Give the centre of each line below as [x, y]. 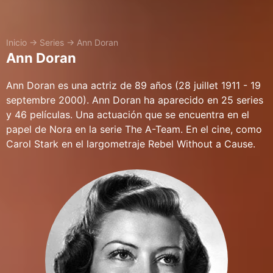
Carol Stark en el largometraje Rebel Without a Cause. [131, 144]
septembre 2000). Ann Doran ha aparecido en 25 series [135, 100]
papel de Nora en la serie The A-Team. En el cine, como [134, 129]
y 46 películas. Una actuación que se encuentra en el [128, 115]
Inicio [16, 42]
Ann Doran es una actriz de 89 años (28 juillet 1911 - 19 [133, 85]
